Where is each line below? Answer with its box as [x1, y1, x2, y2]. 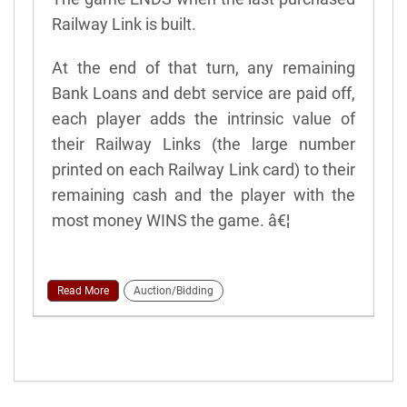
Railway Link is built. [52, 14, 196, 34]
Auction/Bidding [134, 283, 213, 297]
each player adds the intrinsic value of [52, 108, 355, 128]
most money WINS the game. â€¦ [52, 210, 290, 230]
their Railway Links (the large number [52, 134, 355, 154]
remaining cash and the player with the [52, 184, 355, 204]
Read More [57, 283, 109, 297]
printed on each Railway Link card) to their [52, 159, 355, 179]
